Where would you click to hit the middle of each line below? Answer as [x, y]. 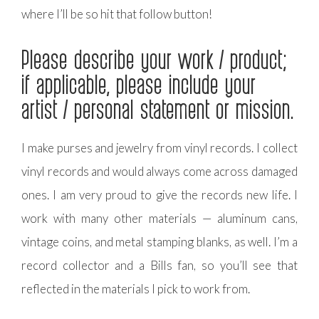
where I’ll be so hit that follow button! [117, 14]
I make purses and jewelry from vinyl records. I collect [159, 148]
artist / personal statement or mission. [158, 109]
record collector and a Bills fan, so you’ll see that [159, 266]
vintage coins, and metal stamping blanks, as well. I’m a [159, 242]
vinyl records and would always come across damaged [159, 172]
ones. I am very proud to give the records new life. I [159, 195]
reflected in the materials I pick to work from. [136, 289]
